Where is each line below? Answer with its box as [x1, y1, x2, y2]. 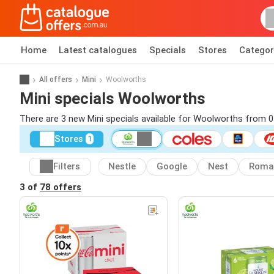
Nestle [108, 161, 136, 172]
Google [157, 161, 187, 172]
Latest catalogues [59, 45, 137, 56]
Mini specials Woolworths [20, 89, 206, 108]
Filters [53, 161, 80, 172]
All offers [39, 75, 72, 84]
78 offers [40, 181, 81, 193]
